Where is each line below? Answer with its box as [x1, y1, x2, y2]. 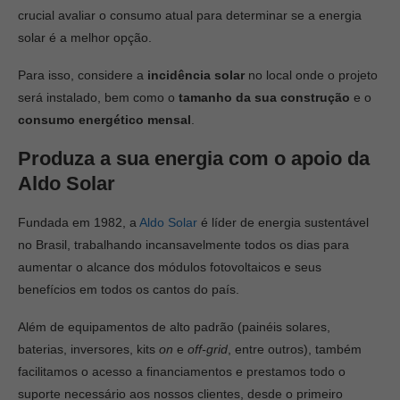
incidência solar [147, 68, 245, 82]
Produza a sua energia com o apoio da [18, 147, 370, 170]
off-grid [187, 342, 228, 356]
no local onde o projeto [245, 68, 378, 82]
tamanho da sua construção [179, 90, 350, 104]
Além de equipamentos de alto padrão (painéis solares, [18, 320, 330, 334]
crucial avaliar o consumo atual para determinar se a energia [18, 8, 362, 22]
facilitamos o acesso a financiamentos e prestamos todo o [18, 364, 346, 379]
